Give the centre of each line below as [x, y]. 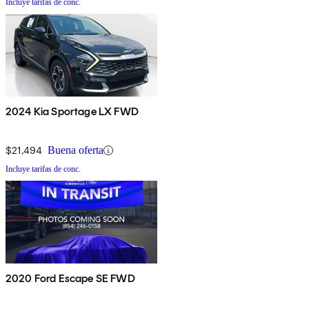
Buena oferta [76, 150]
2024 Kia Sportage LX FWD [72, 112]
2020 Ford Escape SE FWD [70, 279]
